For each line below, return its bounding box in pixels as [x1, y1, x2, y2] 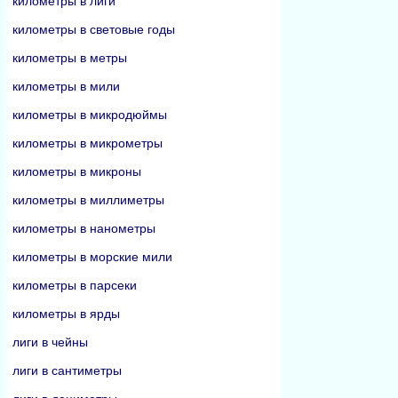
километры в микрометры [12, 136, 163, 150]
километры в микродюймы [12, 107, 167, 122]
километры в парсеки [12, 278, 137, 292]
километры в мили [12, 79, 120, 93]
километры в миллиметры [12, 193, 164, 207]
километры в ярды [12, 306, 120, 321]
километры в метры [12, 51, 127, 65]
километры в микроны [12, 164, 141, 179]
